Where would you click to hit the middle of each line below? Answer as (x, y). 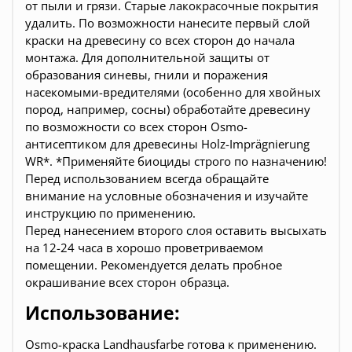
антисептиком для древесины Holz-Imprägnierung (167, 143)
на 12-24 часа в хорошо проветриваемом (144, 247)
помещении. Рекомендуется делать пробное (154, 264)
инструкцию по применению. (110, 213)
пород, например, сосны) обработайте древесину (168, 109)
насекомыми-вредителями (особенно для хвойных (173, 92)
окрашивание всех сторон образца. (127, 282)
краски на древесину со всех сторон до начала (160, 40)
